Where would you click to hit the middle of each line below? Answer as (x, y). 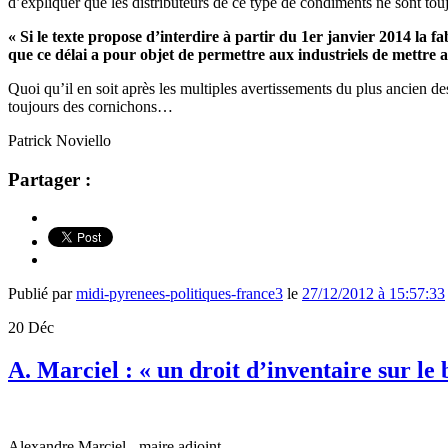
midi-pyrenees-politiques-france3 (179, 294)
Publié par (42, 294)
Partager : (49, 179)
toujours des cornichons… (90, 106)
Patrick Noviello (59, 140)
